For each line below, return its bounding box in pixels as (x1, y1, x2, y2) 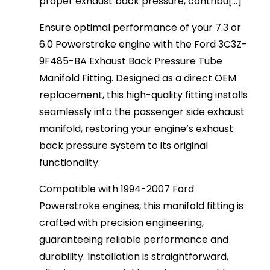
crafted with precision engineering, (39, 216, 204, 230)
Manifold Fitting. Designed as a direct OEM (39, 71, 237, 86)
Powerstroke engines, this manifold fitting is (39, 199, 244, 213)
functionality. (39, 155, 101, 170)
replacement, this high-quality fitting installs (39, 88, 248, 102)
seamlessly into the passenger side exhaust (39, 105, 245, 119)
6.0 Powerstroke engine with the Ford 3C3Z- (39, 37, 248, 52)
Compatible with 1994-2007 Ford (39, 182, 195, 196)
